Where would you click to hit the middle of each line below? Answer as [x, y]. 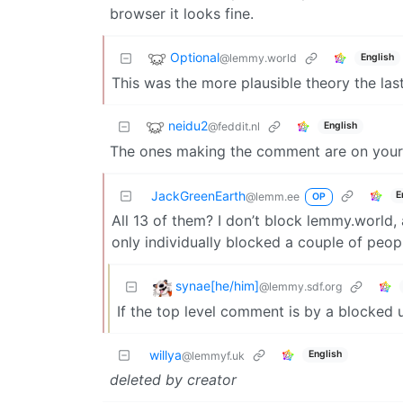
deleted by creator [173, 379]
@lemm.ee [273, 196]
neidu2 [188, 125]
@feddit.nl [234, 126]
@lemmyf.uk [213, 355]
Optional [195, 57]
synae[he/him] [217, 285]
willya [166, 354]
